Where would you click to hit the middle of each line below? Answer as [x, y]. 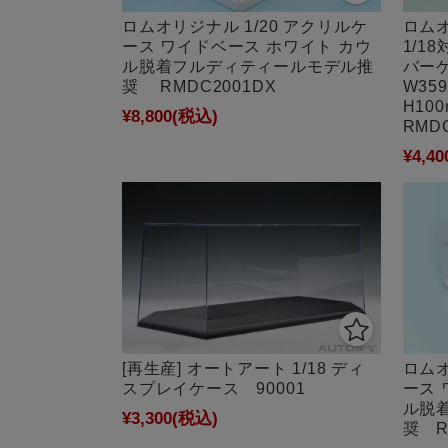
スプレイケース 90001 [214, 388]
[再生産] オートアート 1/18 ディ [243, 368]
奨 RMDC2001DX [199, 86]
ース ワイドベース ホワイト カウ [247, 46]
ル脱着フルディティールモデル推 [248, 66]
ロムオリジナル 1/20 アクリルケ [245, 26]
